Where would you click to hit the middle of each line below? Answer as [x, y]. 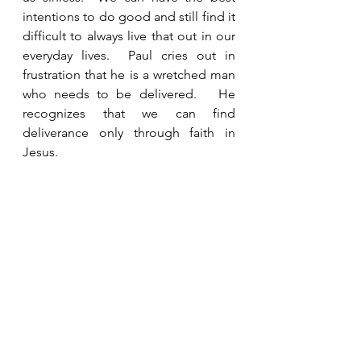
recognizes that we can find [129, 113]
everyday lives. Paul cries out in [129, 55]
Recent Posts [50, 322]
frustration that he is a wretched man [129, 75]
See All [232, 319]
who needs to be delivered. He [129, 94]
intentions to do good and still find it [129, 17]
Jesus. [42, 152]
